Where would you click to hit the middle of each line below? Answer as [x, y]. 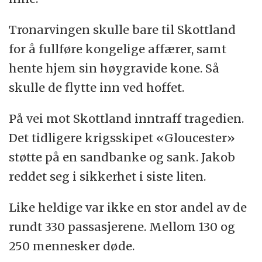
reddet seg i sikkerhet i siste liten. [108, 176]
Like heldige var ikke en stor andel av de [128, 207]
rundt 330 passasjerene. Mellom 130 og [122, 226]
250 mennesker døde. [72, 246]
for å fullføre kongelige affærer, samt [118, 49]
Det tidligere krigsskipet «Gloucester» [122, 137]
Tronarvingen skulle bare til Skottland [123, 29]
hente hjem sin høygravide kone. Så [114, 68]
